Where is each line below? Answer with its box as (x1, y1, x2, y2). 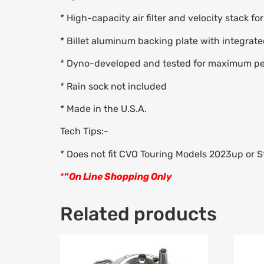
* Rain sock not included (60, 80, 167, 92)
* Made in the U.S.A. (60, 103, 147, 114)
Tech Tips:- (60, 126, 108, 137)
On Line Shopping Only (69, 171, 172, 183)
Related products (60, 203, 217, 226)
